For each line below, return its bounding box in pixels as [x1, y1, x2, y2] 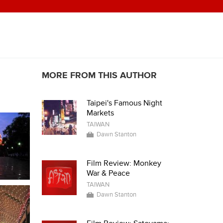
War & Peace [86, 168, 130, 178]
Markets [86, 108, 114, 118]
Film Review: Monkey [86, 158, 161, 168]
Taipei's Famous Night [86, 98, 162, 108]
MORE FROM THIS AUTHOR [41, 70, 157, 81]
